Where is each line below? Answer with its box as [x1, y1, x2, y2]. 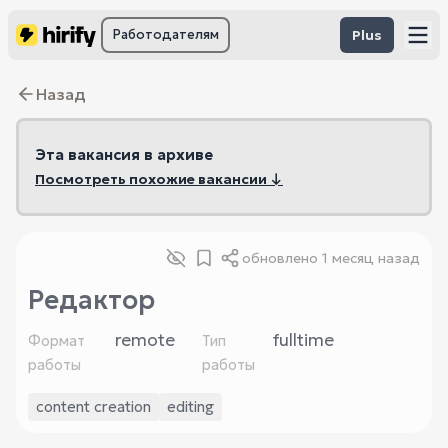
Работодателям [112, 26, 219, 43]
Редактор [28, 284, 155, 316]
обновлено [242, 249, 322, 267]
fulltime [273, 329, 334, 351]
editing [167, 397, 214, 416]
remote [115, 329, 175, 351]
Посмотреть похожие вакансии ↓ [35, 170, 283, 188]
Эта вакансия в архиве [35, 145, 213, 164]
